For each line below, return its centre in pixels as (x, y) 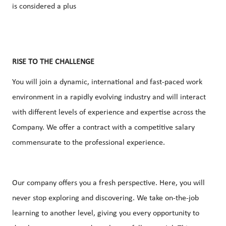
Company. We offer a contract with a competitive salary (103, 128)
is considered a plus (44, 7)
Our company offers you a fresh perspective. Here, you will (108, 183)
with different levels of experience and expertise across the (109, 113)
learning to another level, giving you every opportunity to (106, 214)
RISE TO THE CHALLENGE (53, 62)
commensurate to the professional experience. (89, 143)
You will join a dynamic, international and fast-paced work (107, 82)
